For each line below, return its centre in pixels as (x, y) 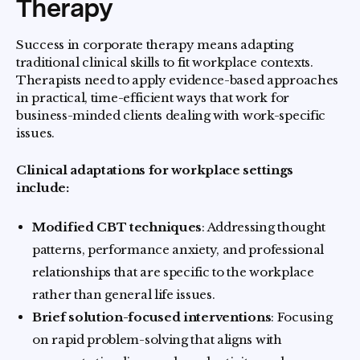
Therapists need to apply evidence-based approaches (178, 80)
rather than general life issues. (124, 295)
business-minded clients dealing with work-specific (171, 116)
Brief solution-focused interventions (152, 317)
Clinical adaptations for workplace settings (155, 170)
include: (43, 188)
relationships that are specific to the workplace (173, 272)
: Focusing (302, 317)
